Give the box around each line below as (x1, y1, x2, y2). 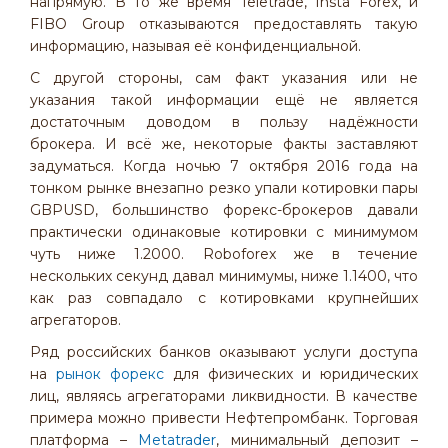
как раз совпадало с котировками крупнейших (30, 289, 418, 307)
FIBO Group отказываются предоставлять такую (30, 15, 418, 33)
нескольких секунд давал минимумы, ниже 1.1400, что (30, 267, 418, 285)
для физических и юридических (164, 365, 418, 383)
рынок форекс (56, 365, 164, 383)
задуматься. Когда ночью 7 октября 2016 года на (30, 157, 418, 175)
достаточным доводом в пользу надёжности (30, 113, 418, 131)
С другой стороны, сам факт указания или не (30, 69, 418, 87)
